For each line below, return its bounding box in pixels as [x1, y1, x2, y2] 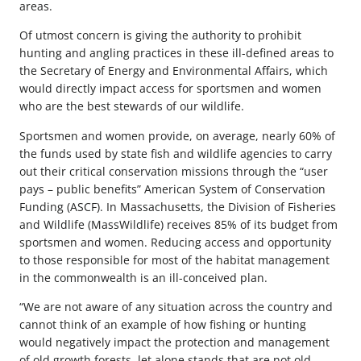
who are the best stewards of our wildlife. [19, 98, 244, 114]
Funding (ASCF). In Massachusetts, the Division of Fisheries [19, 198, 336, 214]
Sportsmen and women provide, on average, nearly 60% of [19, 127, 335, 143]
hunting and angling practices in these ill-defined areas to [19, 45, 334, 61]
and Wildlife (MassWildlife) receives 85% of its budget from [19, 216, 338, 232]
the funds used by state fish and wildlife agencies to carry [19, 145, 332, 161]
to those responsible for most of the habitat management [19, 251, 330, 268]
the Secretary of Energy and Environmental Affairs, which [19, 63, 328, 79]
